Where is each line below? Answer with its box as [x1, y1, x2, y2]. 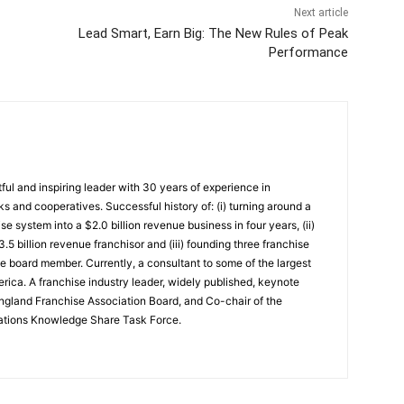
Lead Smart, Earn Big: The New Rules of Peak [78, 24, 348, 41]
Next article [293, 5, 348, 19]
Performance [268, 43, 348, 60]
